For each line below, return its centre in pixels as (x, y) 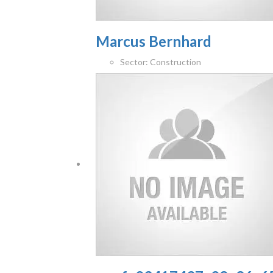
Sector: (134, 62)
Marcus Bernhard (154, 41)
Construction (175, 62)
